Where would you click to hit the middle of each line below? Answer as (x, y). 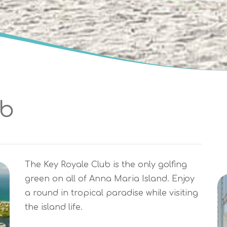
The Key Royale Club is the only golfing (106, 165)
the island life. (54, 207)
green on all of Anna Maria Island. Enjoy (110, 179)
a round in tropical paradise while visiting (111, 193)
